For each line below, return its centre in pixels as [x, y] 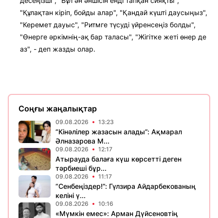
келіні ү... [71, 195]
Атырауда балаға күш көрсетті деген [118, 159]
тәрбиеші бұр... [81, 168]
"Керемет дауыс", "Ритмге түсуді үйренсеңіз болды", [108, 25]
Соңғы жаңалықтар [58, 109]
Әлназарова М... [82, 141]
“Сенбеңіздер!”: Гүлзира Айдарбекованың [126, 186]
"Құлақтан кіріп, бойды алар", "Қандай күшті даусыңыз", [114, 12]
